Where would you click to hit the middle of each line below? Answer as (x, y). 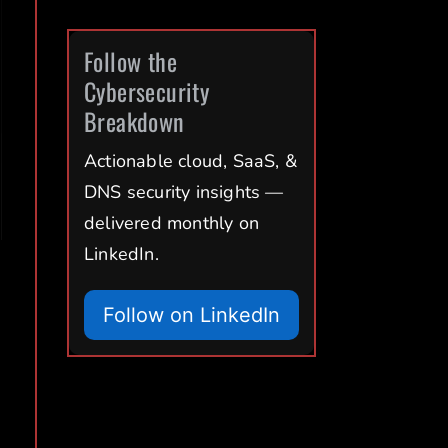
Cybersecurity (146, 91)
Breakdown (134, 121)
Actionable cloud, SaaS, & (190, 161)
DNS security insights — (183, 192)
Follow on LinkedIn (191, 315)
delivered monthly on (171, 223)
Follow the (130, 61)
